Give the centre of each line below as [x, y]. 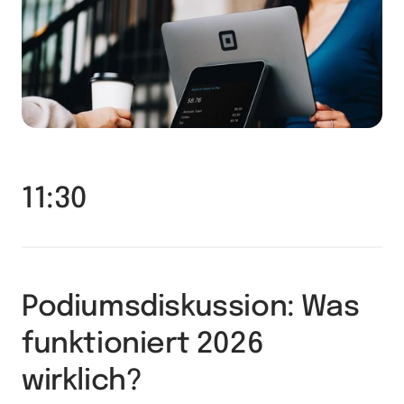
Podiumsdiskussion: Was [191, 308]
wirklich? [82, 381]
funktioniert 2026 [143, 344]
